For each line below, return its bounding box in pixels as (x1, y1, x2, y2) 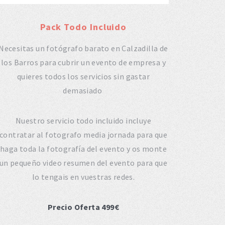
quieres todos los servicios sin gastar (17, 71, 150, 81)
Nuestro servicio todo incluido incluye (15, 115, 152, 126)
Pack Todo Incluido (40, 21, 127, 33)
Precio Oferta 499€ (47, 201, 120, 212)
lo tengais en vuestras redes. (32, 171, 135, 182)
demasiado (63, 85, 104, 95)
